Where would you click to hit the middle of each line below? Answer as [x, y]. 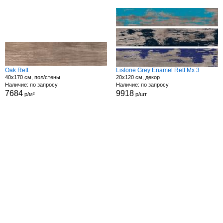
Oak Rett [16, 70]
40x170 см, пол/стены [32, 77]
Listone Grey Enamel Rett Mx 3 [158, 70]
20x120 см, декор [138, 77]
